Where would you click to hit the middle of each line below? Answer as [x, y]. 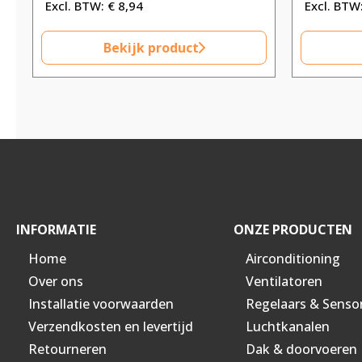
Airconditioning [293, 259]
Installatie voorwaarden [101, 304]
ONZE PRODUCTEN [293, 230]
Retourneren [67, 349]
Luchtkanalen [287, 327]
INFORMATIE [56, 230]
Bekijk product [151, 48]
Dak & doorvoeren [301, 349]
